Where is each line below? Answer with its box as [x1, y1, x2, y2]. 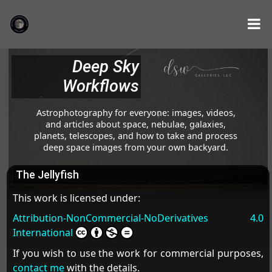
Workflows [62, 76, 139, 97]
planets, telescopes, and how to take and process [34, 129, 238, 141]
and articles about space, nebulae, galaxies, [46, 118, 226, 130]
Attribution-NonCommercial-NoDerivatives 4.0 [12, 211, 264, 225]
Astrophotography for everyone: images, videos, [36, 106, 236, 118]
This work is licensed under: [12, 191, 140, 205]
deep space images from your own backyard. [43, 141, 229, 153]
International [12, 226, 73, 240]
